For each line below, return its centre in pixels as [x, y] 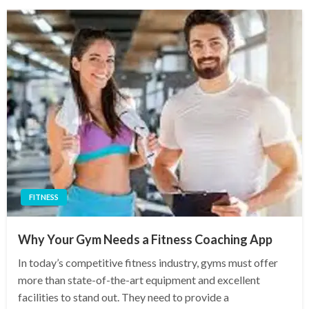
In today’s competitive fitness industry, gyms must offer [148, 263]
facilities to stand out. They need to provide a [123, 297]
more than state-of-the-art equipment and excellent [139, 280]
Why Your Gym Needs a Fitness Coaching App [145, 240]
